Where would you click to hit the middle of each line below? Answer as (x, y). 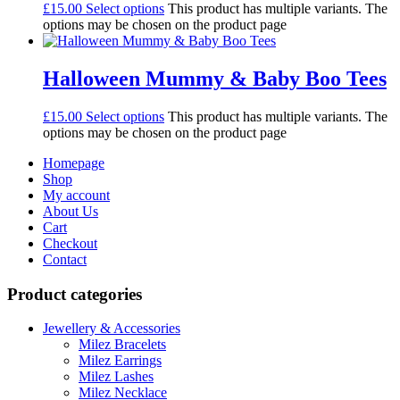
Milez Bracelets (122, 345)
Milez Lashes (116, 377)
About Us (71, 211)
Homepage (74, 162)
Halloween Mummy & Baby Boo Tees (215, 78)
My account (76, 195)
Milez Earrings (120, 361)
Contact (65, 259)
